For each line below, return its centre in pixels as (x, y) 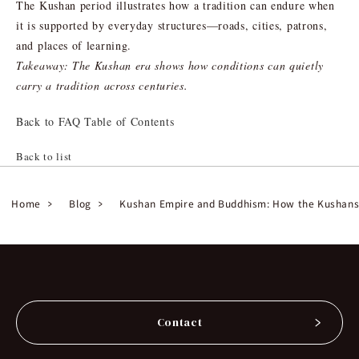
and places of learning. (74, 45)
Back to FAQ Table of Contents (95, 121)
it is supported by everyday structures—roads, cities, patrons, (172, 25)
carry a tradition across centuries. (102, 85)
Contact (179, 323)
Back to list (44, 156)
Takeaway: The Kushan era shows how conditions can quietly (170, 65)
